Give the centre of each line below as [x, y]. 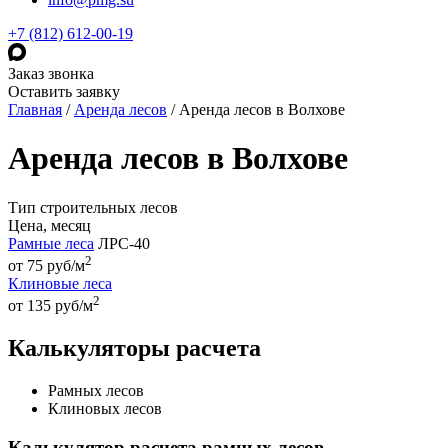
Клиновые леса [60, 284]
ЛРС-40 [122, 243]
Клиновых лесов [105, 409]
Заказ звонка [51, 73]
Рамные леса [51, 243]
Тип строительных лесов [93, 207]
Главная [35, 109]
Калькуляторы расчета [134, 348]
